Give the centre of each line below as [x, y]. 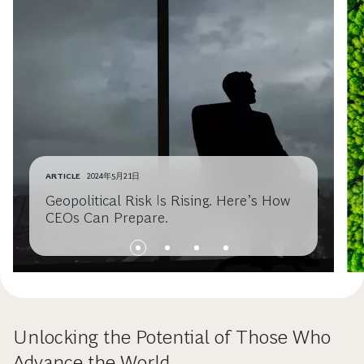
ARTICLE [63, 176]
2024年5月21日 [113, 176]
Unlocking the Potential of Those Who [172, 337]
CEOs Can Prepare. [107, 218]
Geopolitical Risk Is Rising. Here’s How [168, 201]
